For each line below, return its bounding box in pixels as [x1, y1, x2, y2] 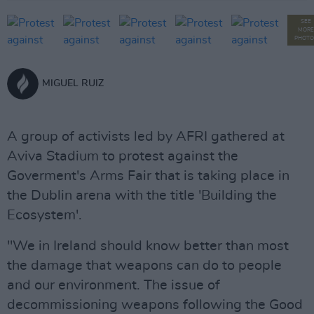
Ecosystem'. [7, 208, 82, 222]
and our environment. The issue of [7, 278, 220, 292]
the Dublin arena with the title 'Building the [7, 189, 277, 203]
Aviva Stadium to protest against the [7, 149, 238, 163]
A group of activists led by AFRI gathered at [7, 130, 285, 144]
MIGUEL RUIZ [42, 78, 104, 88]
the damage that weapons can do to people [7, 259, 282, 273]
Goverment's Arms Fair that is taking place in [7, 169, 289, 183]
